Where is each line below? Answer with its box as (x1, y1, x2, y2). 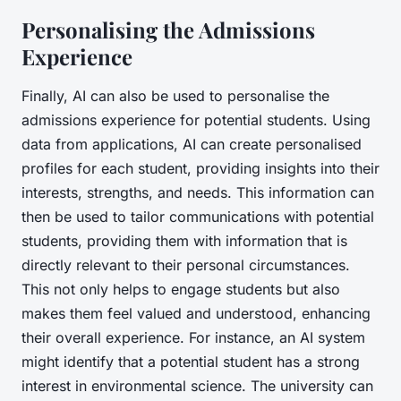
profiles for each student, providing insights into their (21, 159, 380, 178)
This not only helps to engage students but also (21, 280, 340, 299)
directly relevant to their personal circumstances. (21, 256, 350, 275)
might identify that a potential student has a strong (21, 353, 360, 371)
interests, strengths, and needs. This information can (21, 183, 374, 202)
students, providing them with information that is (21, 232, 347, 251)
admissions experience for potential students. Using (21, 111, 371, 130)
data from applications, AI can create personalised (21, 135, 362, 154)
